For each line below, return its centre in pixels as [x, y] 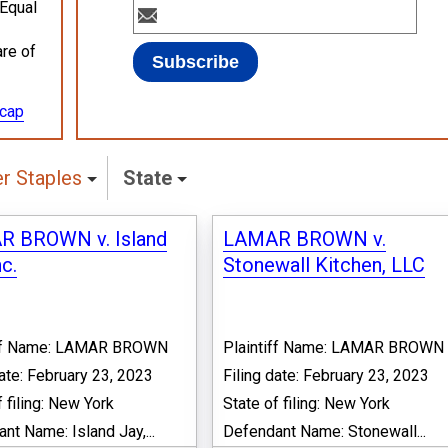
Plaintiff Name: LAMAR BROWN [334, 347]
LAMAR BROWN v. [305, 238]
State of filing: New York [307, 403]
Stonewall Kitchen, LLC [324, 264]
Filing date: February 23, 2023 [326, 375]
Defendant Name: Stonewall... [325, 431]
